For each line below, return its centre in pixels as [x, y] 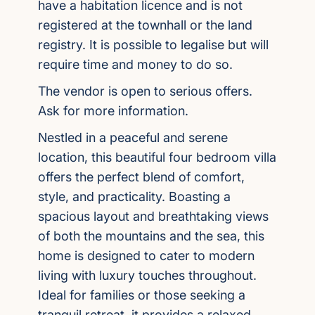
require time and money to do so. [135, 64]
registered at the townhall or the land [145, 25]
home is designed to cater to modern [146, 256]
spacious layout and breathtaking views [153, 216]
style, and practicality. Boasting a [134, 197]
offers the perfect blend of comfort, [141, 177]
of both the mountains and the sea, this [151, 236]
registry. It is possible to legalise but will [153, 45]
